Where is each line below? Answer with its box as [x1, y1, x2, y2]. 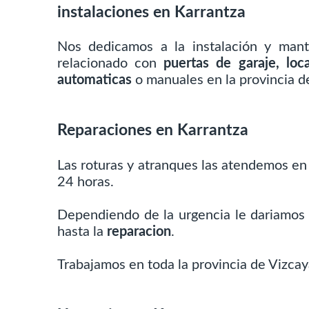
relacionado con [57, 57, 164, 71]
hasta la [57, 224, 108, 239]
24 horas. [57, 175, 114, 189]
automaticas [57, 73, 132, 88]
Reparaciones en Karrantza [57, 122, 249, 139]
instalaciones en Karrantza [57, 3, 246, 21]
